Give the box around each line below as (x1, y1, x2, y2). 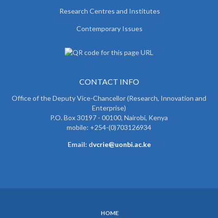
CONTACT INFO (79, 77, 139, 87)
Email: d (67, 140, 93, 149)
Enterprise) (92, 104, 126, 112)
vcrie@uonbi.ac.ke (92, 140, 151, 149)
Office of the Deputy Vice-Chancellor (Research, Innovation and (12, 94, 206, 103)
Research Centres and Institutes (59, 7, 160, 15)
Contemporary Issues (76, 24, 143, 33)
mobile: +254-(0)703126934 (67, 123, 151, 132)
